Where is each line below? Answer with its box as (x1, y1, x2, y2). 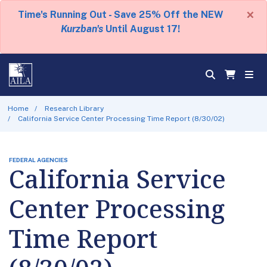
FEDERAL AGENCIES (9, 156, 68, 163)
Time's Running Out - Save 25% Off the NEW (17, 9, 223, 20)
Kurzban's (61, 23, 103, 35)
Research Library (45, 104, 104, 113)
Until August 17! (103, 23, 180, 35)
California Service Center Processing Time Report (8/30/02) (18, 114, 225, 123)
